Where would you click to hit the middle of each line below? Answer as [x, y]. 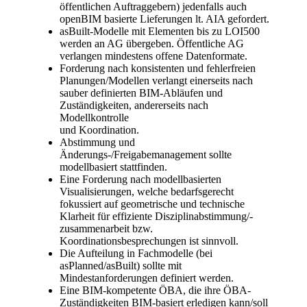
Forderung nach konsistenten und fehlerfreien [158, 69]
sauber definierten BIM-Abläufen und [141, 93]
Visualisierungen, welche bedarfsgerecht [147, 192]
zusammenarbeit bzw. [106, 229]
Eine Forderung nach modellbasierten [140, 180]
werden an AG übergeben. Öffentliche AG [152, 44]
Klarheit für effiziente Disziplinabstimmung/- [156, 217]
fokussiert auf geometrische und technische [152, 204]
